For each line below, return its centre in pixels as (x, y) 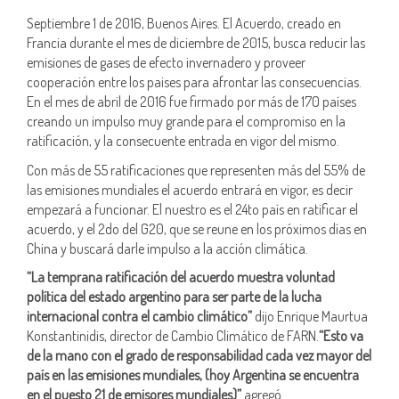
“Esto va (341, 336)
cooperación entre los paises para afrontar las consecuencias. (194, 82)
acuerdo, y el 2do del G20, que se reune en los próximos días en (197, 228)
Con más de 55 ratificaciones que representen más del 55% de (196, 170)
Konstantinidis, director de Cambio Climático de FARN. (173, 336)
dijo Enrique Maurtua (310, 316)
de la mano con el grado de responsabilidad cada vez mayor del (199, 355)
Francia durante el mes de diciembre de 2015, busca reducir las (196, 43)
